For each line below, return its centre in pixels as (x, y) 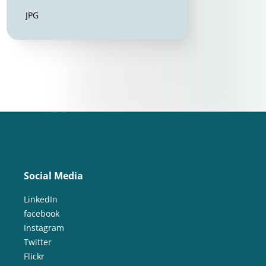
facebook (41, 214)
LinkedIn (40, 199)
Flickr (34, 256)
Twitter (37, 242)
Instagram (44, 228)
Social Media (53, 176)
